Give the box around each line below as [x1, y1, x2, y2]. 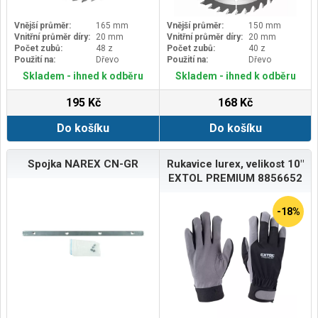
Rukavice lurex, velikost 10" [167, 157, 304, 170]
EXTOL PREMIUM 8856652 [168, 171, 302, 185]
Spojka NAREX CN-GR [28, 157, 138, 170]
